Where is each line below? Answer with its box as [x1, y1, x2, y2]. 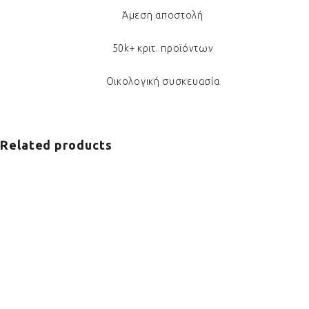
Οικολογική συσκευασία [106, 75, 220, 88]
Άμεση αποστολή [122, 9, 203, 21]
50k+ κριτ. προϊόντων [112, 42, 214, 54]
